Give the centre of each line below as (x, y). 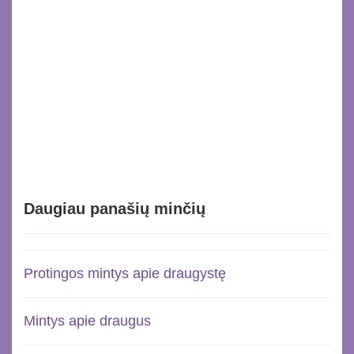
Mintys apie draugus (87, 320)
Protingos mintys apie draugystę (125, 273)
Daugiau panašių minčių (115, 208)
